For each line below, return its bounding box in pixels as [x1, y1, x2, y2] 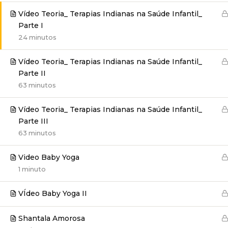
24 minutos [18, 33, 56, 41]
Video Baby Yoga [18, 153, 79, 162]
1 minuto [18, 165, 46, 173]
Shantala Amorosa [18, 214, 85, 223]
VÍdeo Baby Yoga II [18, 189, 87, 198]
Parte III [18, 117, 48, 126]
